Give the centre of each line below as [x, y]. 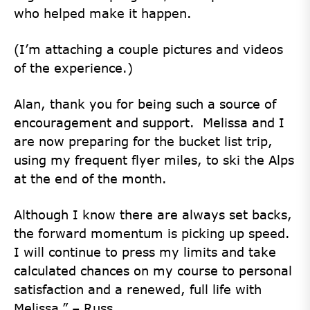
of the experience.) [73, 68]
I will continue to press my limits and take [145, 252]
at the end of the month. [90, 179]
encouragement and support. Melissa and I [149, 122]
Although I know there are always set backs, [153, 215]
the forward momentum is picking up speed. [154, 233]
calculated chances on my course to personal [153, 271]
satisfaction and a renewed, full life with [138, 289]
